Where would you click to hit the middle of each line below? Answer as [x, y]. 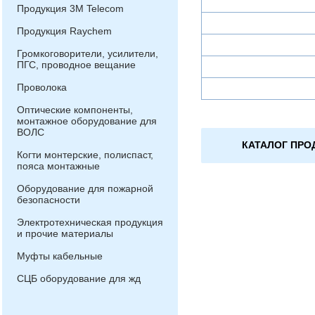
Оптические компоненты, [75, 110]
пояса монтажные [58, 166]
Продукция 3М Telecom [70, 8]
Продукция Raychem [64, 31]
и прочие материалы [65, 233]
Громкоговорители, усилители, [88, 53]
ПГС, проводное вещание [76, 65]
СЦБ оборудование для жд [79, 278]
